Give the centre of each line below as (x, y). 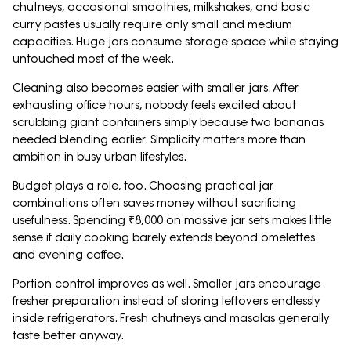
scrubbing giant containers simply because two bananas (168, 123)
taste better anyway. (68, 336)
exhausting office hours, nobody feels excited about (154, 105)
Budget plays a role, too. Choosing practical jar (143, 186)
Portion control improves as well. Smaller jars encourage (166, 284)
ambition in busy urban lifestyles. (100, 157)
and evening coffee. (68, 255)
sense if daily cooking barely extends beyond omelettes (164, 238)
